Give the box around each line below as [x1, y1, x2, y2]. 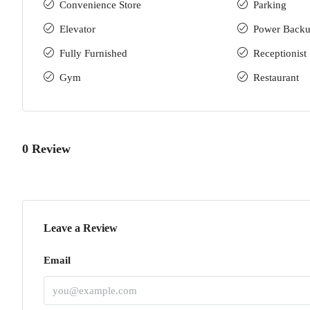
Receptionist [253, 48, 307, 59]
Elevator [60, 24, 95, 35]
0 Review [22, 141, 71, 156]
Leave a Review [44, 222, 118, 234]
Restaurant [253, 72, 299, 83]
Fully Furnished [60, 48, 127, 59]
